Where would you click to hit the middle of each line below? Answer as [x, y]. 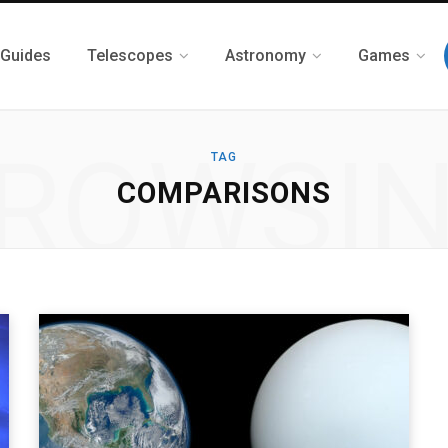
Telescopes [130, 55]
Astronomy [265, 55]
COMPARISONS [224, 193]
